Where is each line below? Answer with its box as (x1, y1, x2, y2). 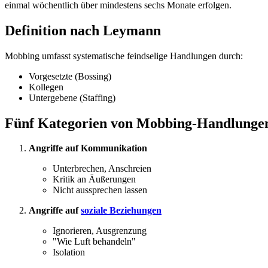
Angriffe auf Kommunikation (29, 143, 147, 154)
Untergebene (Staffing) (29, 92, 115, 103)
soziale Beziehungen (81, 205, 162, 216)
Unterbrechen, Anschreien (53, 163, 151, 174)
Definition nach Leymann (5, 22, 161, 38)
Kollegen (29, 81, 63, 92)
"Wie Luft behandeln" (53, 236, 136, 247)
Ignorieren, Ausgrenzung (53, 226, 147, 236)
